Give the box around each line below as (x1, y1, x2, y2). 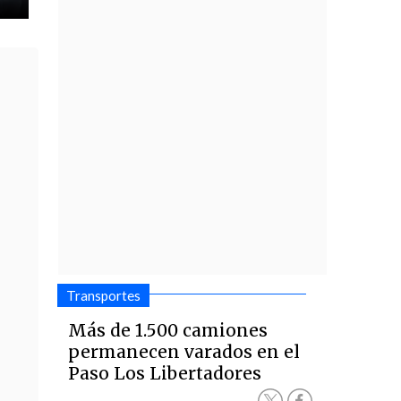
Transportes (66, 287, 141, 303)
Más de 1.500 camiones (68, 320, 269, 341)
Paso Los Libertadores (68, 363, 262, 384)
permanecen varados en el (68, 341, 301, 363)
